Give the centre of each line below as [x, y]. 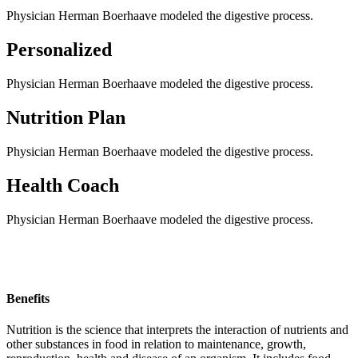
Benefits [28, 299]
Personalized [59, 50]
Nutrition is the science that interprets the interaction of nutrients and [177, 330]
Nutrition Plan [66, 118]
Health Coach [63, 185]
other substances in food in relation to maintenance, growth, [156, 344]
